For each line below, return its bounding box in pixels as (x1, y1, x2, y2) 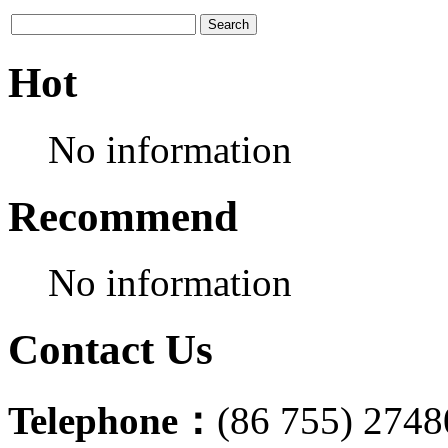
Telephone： (8, 399, 217, 443)
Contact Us (8, 326, 213, 374)
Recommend (8, 192, 238, 240)
